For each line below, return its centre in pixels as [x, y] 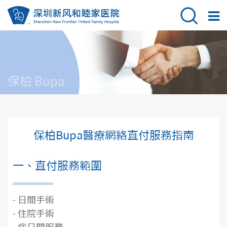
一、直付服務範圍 [57, 166]
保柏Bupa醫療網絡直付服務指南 [113, 135]
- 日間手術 [33, 200]
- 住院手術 [33, 213]
